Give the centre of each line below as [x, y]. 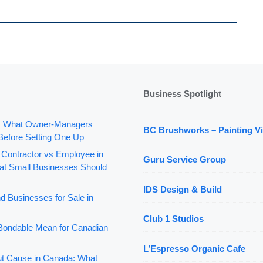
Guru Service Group [185, 160]
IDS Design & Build [183, 189]
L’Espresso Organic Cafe [194, 248]
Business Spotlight [182, 93]
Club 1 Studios [173, 219]
